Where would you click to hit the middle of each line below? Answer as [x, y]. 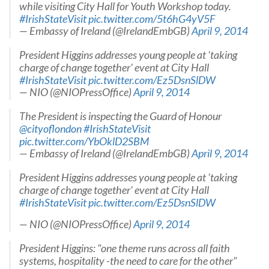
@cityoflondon [50, 129]
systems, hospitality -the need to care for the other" [128, 261]
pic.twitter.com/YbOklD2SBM [84, 141]
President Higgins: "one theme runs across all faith [125, 248]
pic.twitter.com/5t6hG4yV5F [152, 19]
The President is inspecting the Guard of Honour [120, 116]
